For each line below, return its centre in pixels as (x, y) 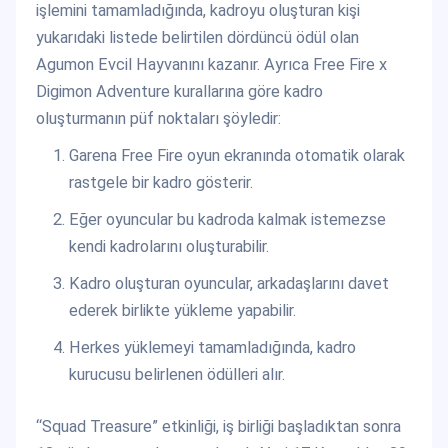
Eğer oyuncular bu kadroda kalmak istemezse (227, 220)
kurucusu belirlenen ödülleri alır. (176, 375)
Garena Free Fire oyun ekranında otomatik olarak (236, 156)
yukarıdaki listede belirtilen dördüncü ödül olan (197, 38)
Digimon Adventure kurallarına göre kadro (179, 92)
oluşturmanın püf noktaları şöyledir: (158, 119)
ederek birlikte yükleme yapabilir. (182, 311)
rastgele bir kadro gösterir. (160, 183)
